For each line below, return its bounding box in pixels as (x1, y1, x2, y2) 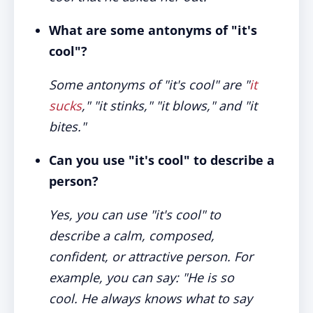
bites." (49, 118, 86, 135)
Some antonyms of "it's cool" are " (49, 76, 249, 93)
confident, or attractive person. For (49, 248, 253, 265)
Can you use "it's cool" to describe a (49, 152, 275, 168)
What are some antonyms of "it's (49, 22, 257, 38)
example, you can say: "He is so (49, 269, 234, 286)
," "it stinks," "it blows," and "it (82, 97, 257, 114)
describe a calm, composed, (49, 227, 214, 244)
